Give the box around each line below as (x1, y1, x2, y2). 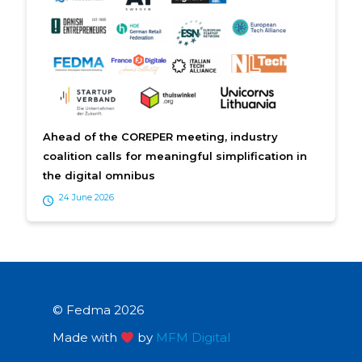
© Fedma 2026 (53, 302, 144, 318)
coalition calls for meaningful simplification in (43, 149, 307, 163)
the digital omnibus (43, 169, 155, 183)
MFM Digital (156, 330, 231, 346)
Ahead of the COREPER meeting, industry (43, 130, 278, 144)
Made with (53, 330, 120, 346)
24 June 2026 (59, 192, 114, 204)
